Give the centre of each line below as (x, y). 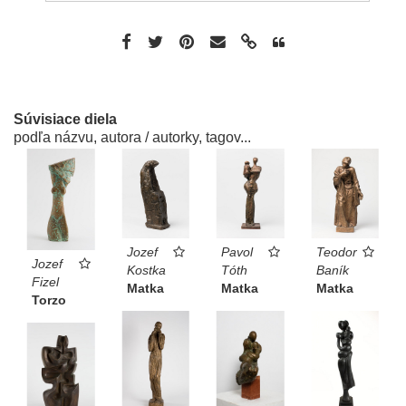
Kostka (146, 271)
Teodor (336, 252)
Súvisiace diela (65, 119)
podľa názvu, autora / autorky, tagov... (132, 137)
